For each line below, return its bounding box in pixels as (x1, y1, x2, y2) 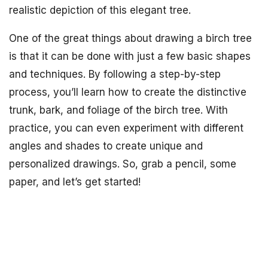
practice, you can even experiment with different (9, 122, 243, 134)
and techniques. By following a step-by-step (9, 68, 221, 80)
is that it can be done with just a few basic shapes (9, 50, 251, 62)
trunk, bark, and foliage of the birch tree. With (9, 104, 228, 116)
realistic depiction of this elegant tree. (9, 4, 191, 16)
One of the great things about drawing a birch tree (9, 32, 252, 44)
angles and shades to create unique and (9, 140, 203, 152)
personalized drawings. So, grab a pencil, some (9, 158, 236, 170)
